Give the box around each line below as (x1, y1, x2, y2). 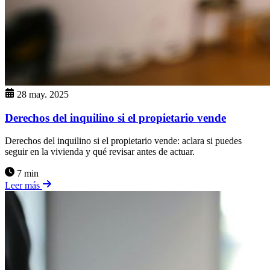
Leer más (5, 180, 42, 191)
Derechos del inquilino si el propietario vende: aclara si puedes (5, 136, 242, 146)
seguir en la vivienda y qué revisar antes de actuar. (5, 146, 195, 157)
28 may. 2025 (17, 89, 69, 99)
